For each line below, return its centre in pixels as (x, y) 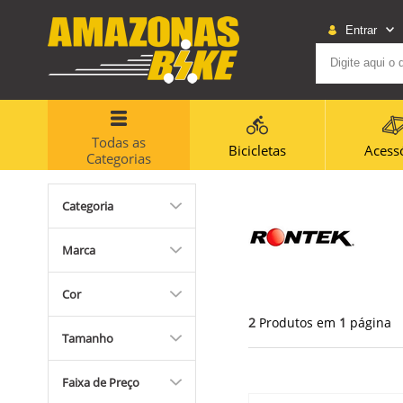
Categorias (119, 158)
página (370, 322)
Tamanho (88, 338)
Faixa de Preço (101, 382)
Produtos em (297, 322)
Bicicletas (257, 150)
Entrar (361, 30)
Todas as (119, 142)
